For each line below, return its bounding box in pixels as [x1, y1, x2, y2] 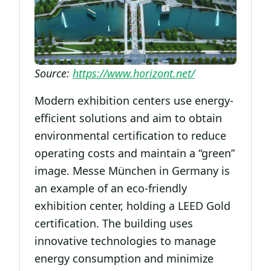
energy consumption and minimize [34, 251, 214, 266]
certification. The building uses [34, 216, 193, 231]
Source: [34, 66, 73, 81]
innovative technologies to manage [34, 233, 216, 249]
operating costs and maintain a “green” [34, 146, 235, 161]
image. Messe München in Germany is [34, 163, 230, 178]
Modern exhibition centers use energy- [34, 93, 233, 108]
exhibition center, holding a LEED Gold [34, 198, 230, 214]
